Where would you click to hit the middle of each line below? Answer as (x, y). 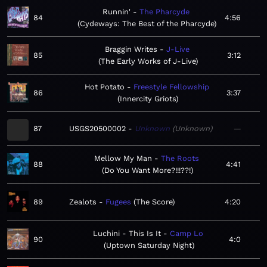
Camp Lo (186, 234)
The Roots (180, 159)
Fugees (118, 202)
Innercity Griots (148, 99)
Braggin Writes (131, 49)
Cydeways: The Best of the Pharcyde (147, 24)
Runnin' (116, 12)
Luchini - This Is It (127, 234)
